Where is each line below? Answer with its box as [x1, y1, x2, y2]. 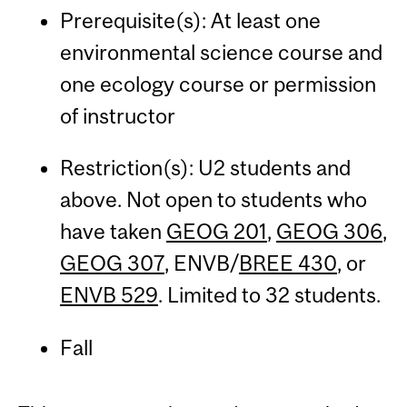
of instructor [59, 103, 175, 128]
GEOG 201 [165, 219, 267, 244]
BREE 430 [238, 251, 337, 276]
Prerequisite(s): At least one [59, 7, 321, 33]
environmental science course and [59, 39, 382, 65]
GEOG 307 [59, 251, 164, 276]
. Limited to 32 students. [157, 283, 381, 308]
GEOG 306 [275, 219, 382, 244]
